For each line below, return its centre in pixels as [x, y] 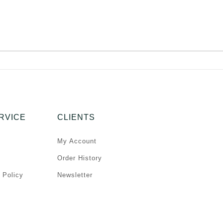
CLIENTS [76, 117]
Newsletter [75, 175]
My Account [77, 141]
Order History [80, 158]
